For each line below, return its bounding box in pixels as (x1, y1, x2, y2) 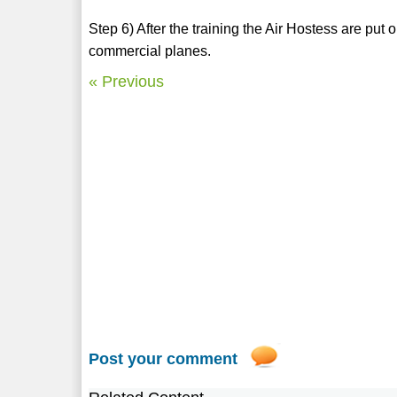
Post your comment (89, 349, 238, 368)
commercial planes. (89, 43, 212, 58)
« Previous (89, 72, 165, 90)
